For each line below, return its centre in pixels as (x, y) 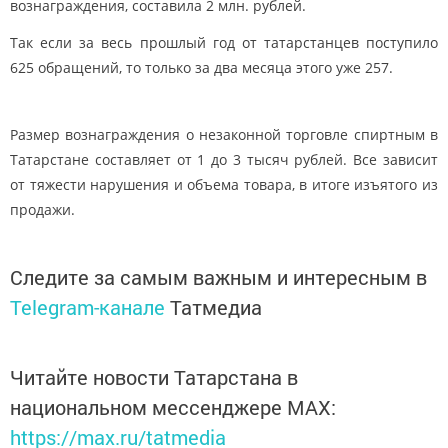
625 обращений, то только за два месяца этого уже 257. (201, 68)
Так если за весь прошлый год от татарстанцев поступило (224, 43)
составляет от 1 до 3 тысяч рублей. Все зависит (263, 160)
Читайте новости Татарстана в (154, 377)
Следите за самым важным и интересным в (218, 277)
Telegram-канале (87, 307)
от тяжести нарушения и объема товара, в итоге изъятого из (224, 185)
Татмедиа (216, 307)
